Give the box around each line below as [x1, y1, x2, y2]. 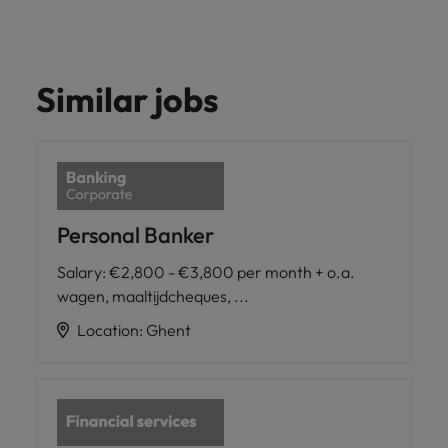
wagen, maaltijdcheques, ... [57, 285, 249, 306]
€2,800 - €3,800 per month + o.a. [109, 261, 355, 282]
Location [77, 319, 139, 340]
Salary [57, 261, 102, 282]
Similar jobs [36, 78, 219, 121]
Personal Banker [57, 220, 214, 249]
